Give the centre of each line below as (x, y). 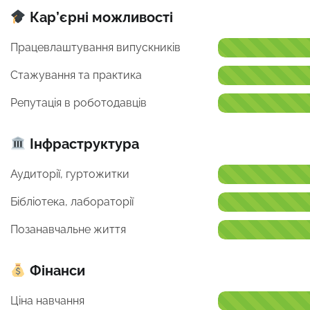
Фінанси (55, 270)
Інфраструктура (82, 144)
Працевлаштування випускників (95, 47)
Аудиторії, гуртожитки (70, 174)
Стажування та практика (76, 75)
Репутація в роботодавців (79, 102)
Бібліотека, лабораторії (72, 201)
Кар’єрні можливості (99, 17)
